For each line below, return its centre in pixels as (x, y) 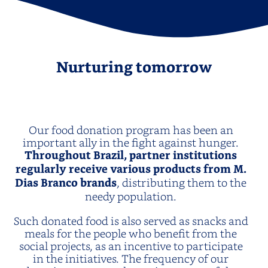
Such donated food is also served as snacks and (131, 220)
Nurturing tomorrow (134, 69)
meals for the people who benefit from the (131, 233)
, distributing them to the (182, 182)
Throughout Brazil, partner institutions (131, 156)
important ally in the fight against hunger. (131, 142)
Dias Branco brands (66, 183)
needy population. (131, 196)
